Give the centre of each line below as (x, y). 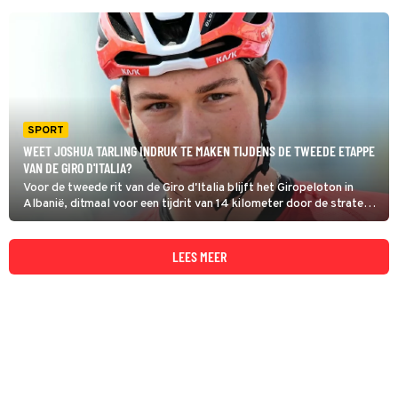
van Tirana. (52, 220)
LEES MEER (199, 256)
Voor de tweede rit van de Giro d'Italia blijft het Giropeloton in (188, 188)
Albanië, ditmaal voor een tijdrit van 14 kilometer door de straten (196, 204)
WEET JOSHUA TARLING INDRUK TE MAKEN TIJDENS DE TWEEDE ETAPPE (199, 151)
